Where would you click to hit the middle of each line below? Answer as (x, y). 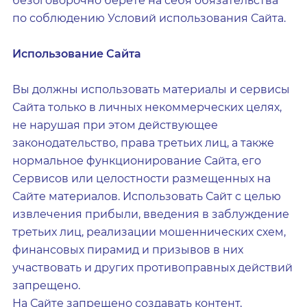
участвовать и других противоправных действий (152, 268)
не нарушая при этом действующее (115, 125)
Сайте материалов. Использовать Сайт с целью (147, 196)
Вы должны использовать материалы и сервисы (151, 89)
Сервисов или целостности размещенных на (142, 179)
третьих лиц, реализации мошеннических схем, (149, 232)
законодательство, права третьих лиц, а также (143, 143)
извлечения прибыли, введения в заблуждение (151, 214)
